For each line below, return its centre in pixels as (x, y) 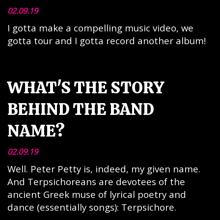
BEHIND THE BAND (81, 109)
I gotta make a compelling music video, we (100, 28)
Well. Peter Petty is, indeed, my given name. (104, 169)
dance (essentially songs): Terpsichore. (92, 207)
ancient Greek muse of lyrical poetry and (97, 194)
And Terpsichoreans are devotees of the (96, 181)
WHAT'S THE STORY (86, 87)
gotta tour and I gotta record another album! (107, 41)
